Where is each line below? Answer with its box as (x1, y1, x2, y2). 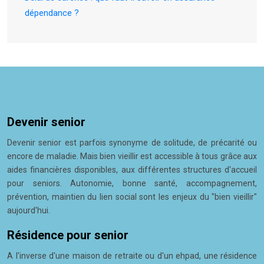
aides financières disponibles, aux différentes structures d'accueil (7, 165, 257, 174)
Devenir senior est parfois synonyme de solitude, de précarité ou (7, 138, 257, 147)
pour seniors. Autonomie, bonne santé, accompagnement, (7, 179, 257, 188)
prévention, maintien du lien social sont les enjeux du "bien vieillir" (7, 192, 257, 202)
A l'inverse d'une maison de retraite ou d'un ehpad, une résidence (7, 251, 257, 260)
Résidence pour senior (7, 228, 128, 242)
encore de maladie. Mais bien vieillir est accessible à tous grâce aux (7, 151, 257, 161)
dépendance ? (25, 8, 79, 18)
